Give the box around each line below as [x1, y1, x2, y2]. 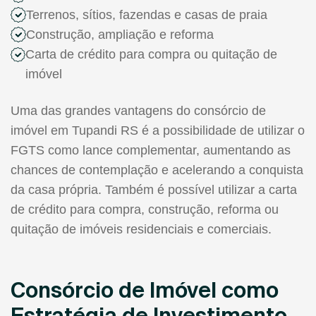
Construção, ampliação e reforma [26, 27, 214, 42]
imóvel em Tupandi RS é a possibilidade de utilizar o [11, 123, 305, 138]
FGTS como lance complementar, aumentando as [11, 142, 291, 157]
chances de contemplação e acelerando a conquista [11, 162, 303, 177]
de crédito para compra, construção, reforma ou [11, 202, 279, 217]
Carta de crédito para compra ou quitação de [25, 47, 278, 61]
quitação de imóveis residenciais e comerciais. [11, 221, 272, 236]
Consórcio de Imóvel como [11, 277, 279, 302]
